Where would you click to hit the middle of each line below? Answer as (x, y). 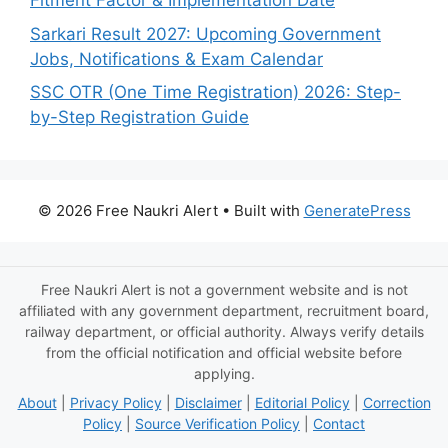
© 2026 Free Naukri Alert (127, 210)
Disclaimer (208, 402)
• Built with (260, 210)
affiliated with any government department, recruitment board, (224, 310)
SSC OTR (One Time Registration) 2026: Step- (215, 92)
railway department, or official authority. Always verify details (224, 331)
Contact (339, 423)
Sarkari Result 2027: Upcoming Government (205, 33)
